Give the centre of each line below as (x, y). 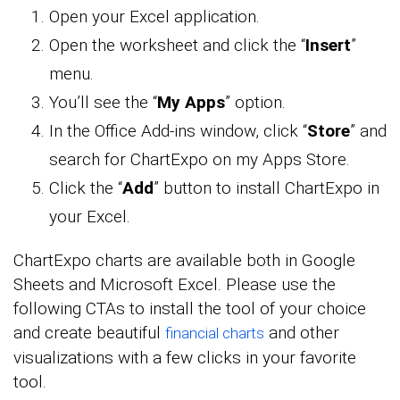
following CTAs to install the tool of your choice (190, 309)
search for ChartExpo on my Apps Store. (200, 160)
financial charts (215, 333)
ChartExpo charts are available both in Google (184, 261)
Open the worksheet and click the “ (177, 46)
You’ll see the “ (103, 103)
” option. (255, 103)
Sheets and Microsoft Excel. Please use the (175, 285)
